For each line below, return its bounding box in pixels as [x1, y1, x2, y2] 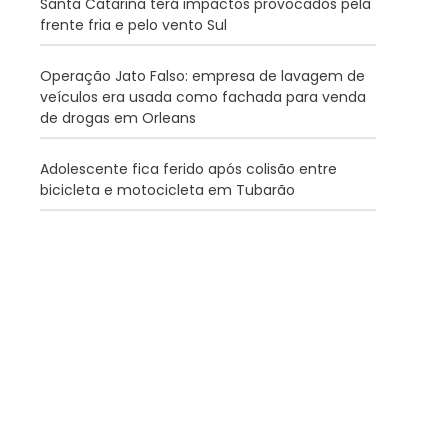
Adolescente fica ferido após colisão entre [40, 159, 337, 180]
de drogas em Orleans [40, 108, 196, 129]
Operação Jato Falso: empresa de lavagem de [40, 66, 365, 87]
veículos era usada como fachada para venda [40, 87, 366, 108]
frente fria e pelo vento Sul [40, 15, 227, 36]
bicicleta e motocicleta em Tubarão [40, 180, 295, 201]
